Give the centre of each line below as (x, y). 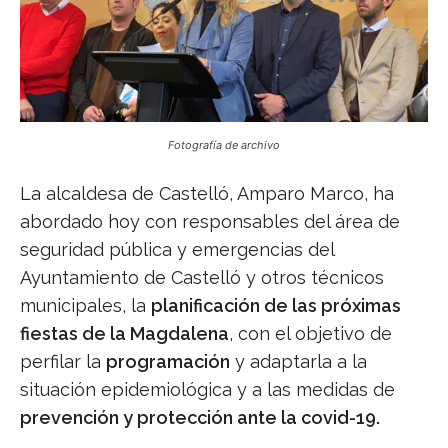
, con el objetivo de (310, 333)
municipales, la (85, 305)
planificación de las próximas (276, 305)
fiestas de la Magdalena (124, 333)
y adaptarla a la (298, 361)
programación (168, 361)
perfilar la (63, 361)
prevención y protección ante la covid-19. (200, 417)
